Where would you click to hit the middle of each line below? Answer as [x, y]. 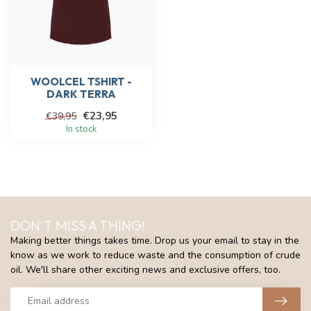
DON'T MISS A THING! [78, 225]
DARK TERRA [81, 94]
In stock [81, 129]
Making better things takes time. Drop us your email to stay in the [155, 240]
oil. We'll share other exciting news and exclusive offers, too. [145, 269]
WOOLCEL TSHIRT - [81, 81]
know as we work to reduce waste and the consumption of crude [155, 255]
